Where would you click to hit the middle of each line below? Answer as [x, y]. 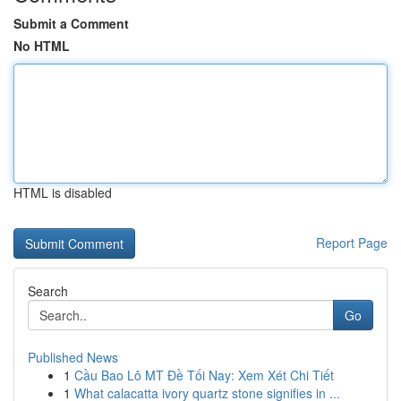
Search [48, 291]
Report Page [352, 243]
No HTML [42, 46]
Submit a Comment [71, 23]
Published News [73, 357]
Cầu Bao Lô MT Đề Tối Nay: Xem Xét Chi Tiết [204, 375]
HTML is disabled [63, 192]
